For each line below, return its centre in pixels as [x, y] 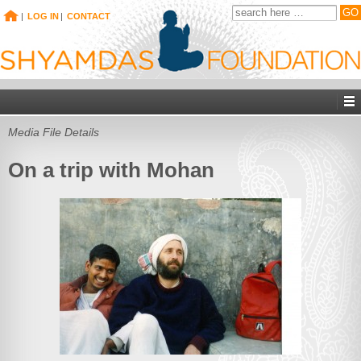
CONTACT [89, 16]
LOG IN [43, 16]
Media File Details [54, 133]
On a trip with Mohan [111, 170]
